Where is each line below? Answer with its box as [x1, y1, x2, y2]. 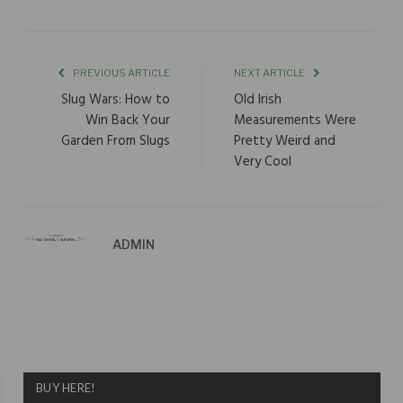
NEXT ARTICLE [234, 67, 307, 80]
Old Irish [234, 89, 282, 112]
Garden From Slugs [61, 130, 170, 153]
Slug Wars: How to [61, 89, 170, 112]
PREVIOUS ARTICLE [71, 67, 170, 80]
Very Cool [234, 151, 291, 174]
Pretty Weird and [234, 130, 336, 153]
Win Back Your [85, 110, 170, 132]
